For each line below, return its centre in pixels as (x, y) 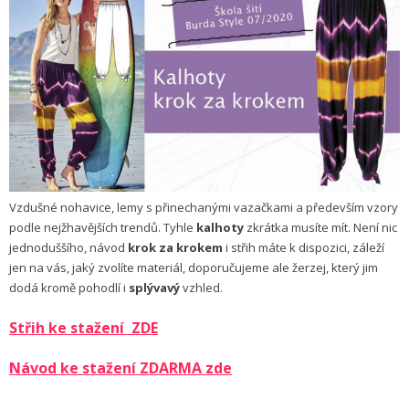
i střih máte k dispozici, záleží (304, 248)
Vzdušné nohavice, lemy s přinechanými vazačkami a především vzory (204, 208)
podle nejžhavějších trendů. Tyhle (103, 228)
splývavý (154, 288)
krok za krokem (175, 248)
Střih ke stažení (68, 328)
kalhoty (220, 228)
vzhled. (201, 288)
